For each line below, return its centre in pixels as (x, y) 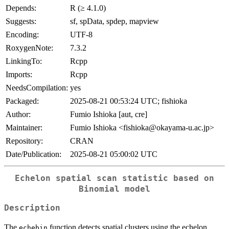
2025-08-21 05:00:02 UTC (114, 154)
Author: (18, 114)
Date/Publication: (33, 154)
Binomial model (114, 189)
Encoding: (22, 35)
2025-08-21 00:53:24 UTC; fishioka (129, 101)
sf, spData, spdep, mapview (114, 21)
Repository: (24, 141)
